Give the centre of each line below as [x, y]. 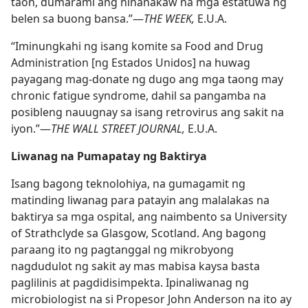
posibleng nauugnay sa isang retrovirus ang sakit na [147, 112]
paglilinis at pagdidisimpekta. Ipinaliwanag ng [130, 283]
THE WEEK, [170, 19]
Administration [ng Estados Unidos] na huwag [131, 63]
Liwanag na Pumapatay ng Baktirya [109, 156]
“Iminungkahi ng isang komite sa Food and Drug [137, 46]
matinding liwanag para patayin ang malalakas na [140, 200]
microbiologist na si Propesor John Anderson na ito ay [151, 299]
